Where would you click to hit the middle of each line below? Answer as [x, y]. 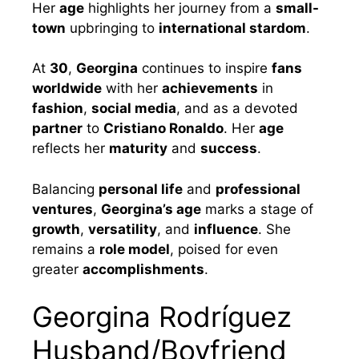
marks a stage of [257, 209]
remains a [66, 249]
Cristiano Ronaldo [163, 129]
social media [134, 109]
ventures [63, 209]
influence [226, 229]
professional [258, 189]
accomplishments [143, 269]
